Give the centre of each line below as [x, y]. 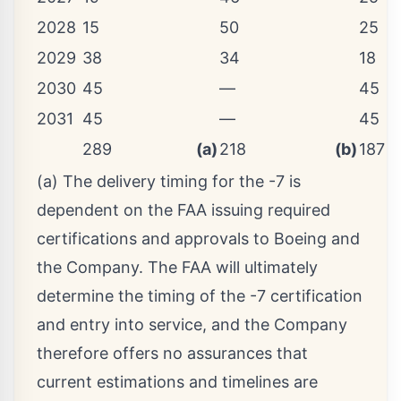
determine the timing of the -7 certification [200, 296]
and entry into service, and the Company [192, 325]
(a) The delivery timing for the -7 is [169, 182]
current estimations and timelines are [177, 382]
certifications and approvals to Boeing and [198, 239]
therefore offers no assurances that [172, 354]
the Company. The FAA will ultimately [177, 268]
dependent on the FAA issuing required [183, 210]
